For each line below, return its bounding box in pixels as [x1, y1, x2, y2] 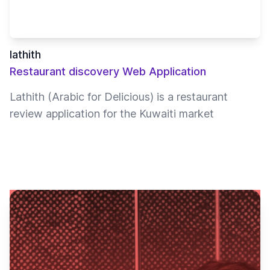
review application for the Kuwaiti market [10, 107, 214, 121]
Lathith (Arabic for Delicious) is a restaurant [10, 90, 228, 104]
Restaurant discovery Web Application [10, 65, 206, 78]
